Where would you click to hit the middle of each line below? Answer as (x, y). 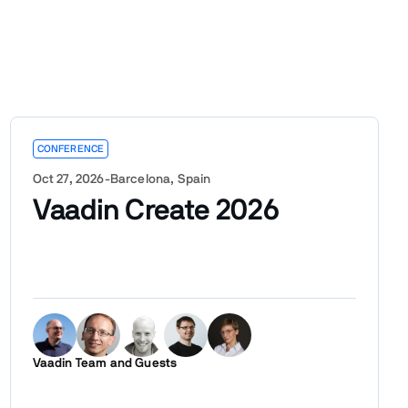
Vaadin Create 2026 (156, 210)
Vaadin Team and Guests (105, 363)
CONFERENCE (71, 148)
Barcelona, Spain (160, 179)
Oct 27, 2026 (68, 179)
